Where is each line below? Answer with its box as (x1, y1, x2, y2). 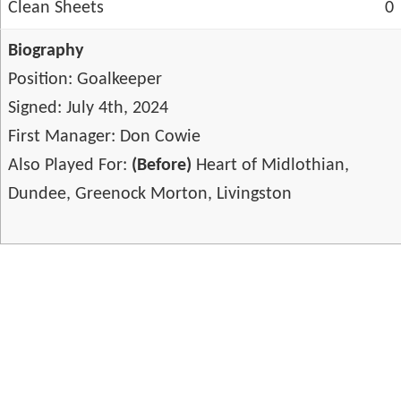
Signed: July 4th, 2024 (8, 99, 168, 117)
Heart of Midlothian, (196, 157, 349, 175)
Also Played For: (8, 157, 132, 175)
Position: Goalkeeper (8, 71, 162, 89)
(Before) (132, 157, 196, 175)
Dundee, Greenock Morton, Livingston (8, 185, 292, 203)
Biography (8, 42, 83, 60)
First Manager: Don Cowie (8, 128, 200, 146)
